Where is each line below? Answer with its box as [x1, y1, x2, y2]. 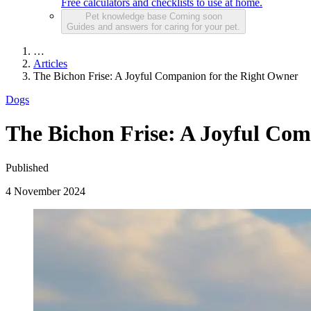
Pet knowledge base [85, 10, 169, 22]
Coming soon [169, 10, 222, 22]
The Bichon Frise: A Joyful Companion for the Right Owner [33, 69, 298, 82]
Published [6, 161, 49, 174]
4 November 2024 [6, 185, 85, 197]
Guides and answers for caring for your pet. [67, 21, 240, 32]
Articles [33, 57, 67, 69]
